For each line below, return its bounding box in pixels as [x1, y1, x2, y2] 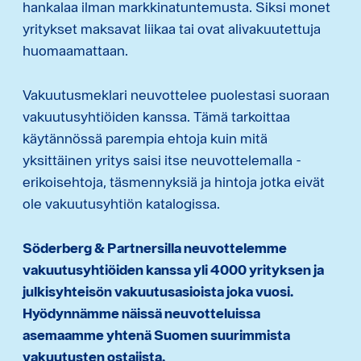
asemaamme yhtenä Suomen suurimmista [23, 326, 290, 343]
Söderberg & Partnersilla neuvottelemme [23, 239, 287, 256]
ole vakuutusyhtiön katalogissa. [23, 194, 220, 212]
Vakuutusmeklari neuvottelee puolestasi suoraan [23, 85, 330, 103]
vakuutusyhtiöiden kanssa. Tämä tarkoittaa [23, 107, 290, 125]
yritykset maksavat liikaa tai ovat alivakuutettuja [23, 19, 321, 37]
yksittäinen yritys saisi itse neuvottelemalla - [23, 151, 301, 168]
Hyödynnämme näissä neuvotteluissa [23, 304, 260, 322]
